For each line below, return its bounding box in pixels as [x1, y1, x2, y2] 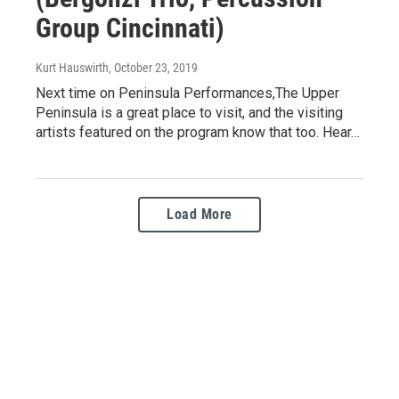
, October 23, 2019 [109, 60, 198, 75]
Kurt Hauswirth [36, 60, 109, 75]
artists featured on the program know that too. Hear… [36, 123, 360, 141]
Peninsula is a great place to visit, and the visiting [36, 103, 343, 121]
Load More [167, 205, 232, 223]
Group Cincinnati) [36, 12, 224, 44]
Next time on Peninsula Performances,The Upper [36, 84, 339, 102]
